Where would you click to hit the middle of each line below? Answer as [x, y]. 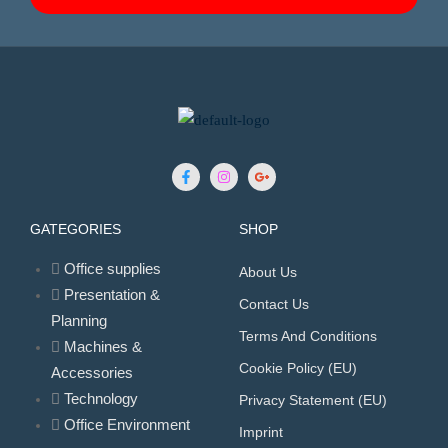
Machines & [103, 346]
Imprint [261, 431]
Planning [79, 320]
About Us [268, 271]
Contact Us [274, 303]
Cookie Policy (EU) [298, 367]
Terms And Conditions [308, 335]
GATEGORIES [75, 228]
